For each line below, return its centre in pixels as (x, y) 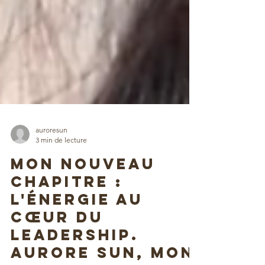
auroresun (51, 156)
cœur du (57, 243)
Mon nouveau (83, 190)
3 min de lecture (61, 166)
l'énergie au (77, 225)
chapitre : (67, 208)
